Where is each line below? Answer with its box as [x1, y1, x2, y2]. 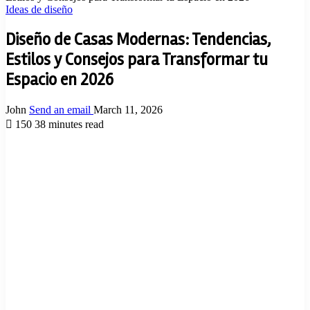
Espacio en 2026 [6, 69, 113, 90]
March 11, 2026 [93, 103, 163, 116]
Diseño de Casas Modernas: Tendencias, [6, 29, 271, 50]
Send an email [29, 103, 91, 116]
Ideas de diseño [6, 3, 73, 15]
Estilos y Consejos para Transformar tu [6, 49, 268, 70]
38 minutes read [35, 118, 104, 130]
